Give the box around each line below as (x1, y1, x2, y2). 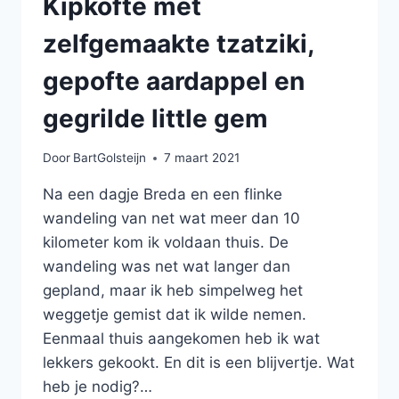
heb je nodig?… (43, 378, 152, 396)
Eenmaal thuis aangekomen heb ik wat (43, 330, 320, 348)
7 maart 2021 (164, 151, 240, 166)
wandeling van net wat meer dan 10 (43, 209, 300, 228)
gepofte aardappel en (43, 65, 305, 96)
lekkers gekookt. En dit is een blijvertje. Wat (43, 354, 354, 372)
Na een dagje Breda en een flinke (43, 185, 282, 204)
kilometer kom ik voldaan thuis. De (43, 233, 289, 252)
